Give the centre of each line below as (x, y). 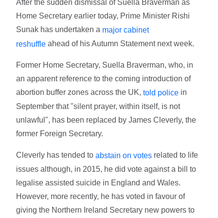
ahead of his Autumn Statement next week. (120, 43)
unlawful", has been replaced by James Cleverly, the (106, 120)
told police (161, 93)
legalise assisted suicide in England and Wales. (99, 182)
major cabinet (126, 30)
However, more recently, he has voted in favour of (101, 196)
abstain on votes (124, 155)
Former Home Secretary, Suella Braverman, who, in (105, 65)
